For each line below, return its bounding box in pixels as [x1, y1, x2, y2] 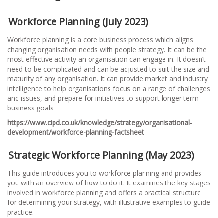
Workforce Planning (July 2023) [8, 15, 148, 28]
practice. [7, 207, 34, 217]
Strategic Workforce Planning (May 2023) [8, 148, 194, 162]
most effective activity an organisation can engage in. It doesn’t [7, 54, 206, 64]
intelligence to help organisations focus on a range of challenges [7, 83, 210, 93]
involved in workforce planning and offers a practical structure [7, 187, 201, 197]
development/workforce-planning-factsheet [7, 127, 144, 137]
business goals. [7, 103, 55, 112]
